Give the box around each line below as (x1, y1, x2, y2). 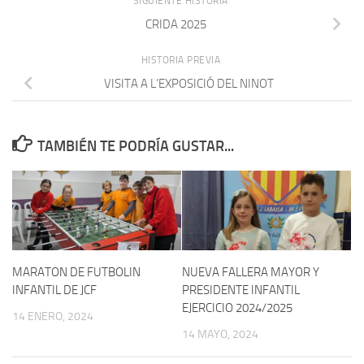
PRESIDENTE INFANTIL (182, 282, 300, 297)
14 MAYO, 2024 (182, 327, 258, 341)
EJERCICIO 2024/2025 (182, 300, 292, 315)
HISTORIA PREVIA (141, 54, 223, 66)
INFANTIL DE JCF (12, 282, 97, 297)
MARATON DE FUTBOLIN (12, 264, 141, 279)
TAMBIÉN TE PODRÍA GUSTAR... (37, 136, 234, 155)
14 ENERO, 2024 (12, 309, 93, 323)
